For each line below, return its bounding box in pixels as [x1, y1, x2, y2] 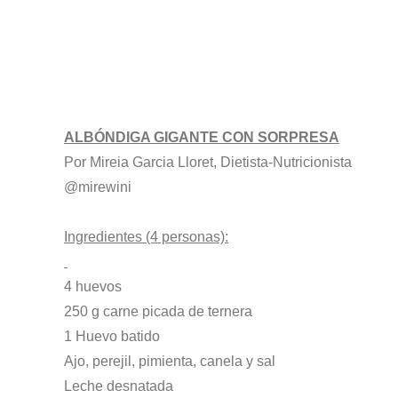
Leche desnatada [64, 378, 173, 394]
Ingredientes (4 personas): [64, 229, 228, 244]
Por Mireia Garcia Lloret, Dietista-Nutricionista [64, 155, 352, 170]
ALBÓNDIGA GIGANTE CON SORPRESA [64, 130, 339, 145]
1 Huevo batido [64, 329, 160, 344]
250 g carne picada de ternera [64, 304, 252, 319]
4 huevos [64, 279, 122, 294]
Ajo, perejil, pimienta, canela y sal [64, 354, 275, 369]
